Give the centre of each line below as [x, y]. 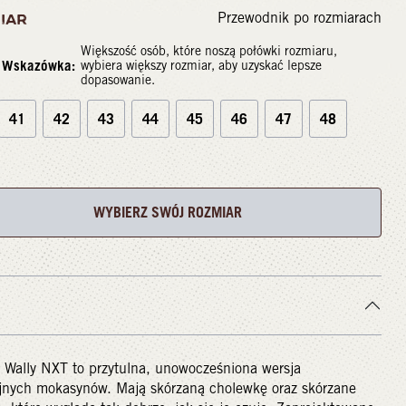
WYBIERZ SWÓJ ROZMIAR [167, 213]
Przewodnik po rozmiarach [300, 17]
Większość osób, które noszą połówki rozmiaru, [208, 50]
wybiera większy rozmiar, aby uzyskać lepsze [201, 65]
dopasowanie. [117, 79]
